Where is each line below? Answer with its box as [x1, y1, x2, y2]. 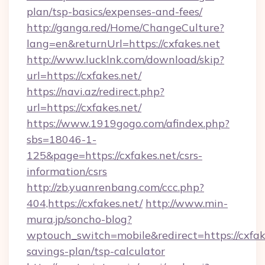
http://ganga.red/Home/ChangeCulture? [27, 21, 224, 34]
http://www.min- [146, 196, 228, 210]
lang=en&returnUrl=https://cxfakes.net [27, 37, 220, 50]
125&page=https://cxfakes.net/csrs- [27, 148, 202, 162]
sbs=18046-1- [27, 132, 96, 146]
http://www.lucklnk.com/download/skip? [27, 53, 224, 66]
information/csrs [27, 164, 107, 178]
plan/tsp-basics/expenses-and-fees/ [27, 5, 202, 18]
